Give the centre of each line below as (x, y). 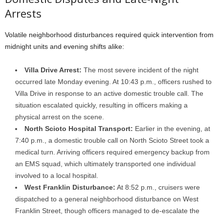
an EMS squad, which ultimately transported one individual (105, 164)
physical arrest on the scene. (60, 117)
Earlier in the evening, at (172, 129)
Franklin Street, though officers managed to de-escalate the (107, 211)
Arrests (23, 13)
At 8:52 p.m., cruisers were (158, 187)
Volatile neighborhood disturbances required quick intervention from (109, 35)
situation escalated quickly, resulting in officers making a (101, 105)
